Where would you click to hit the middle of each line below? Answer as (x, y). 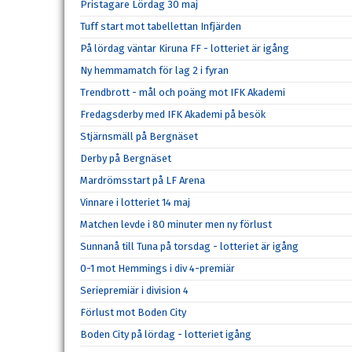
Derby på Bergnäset (126, 158)
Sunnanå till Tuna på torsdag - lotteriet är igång (189, 246)
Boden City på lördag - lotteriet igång (166, 334)
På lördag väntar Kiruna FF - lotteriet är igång (185, 48)
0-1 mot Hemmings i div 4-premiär (158, 268)
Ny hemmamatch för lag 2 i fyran (154, 70)
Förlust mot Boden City (133, 312)
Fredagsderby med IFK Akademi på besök (173, 114)
